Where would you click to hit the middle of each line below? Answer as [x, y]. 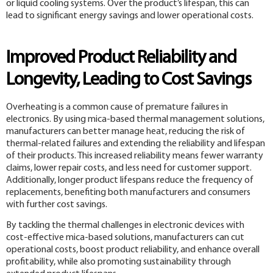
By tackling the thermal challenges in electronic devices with [125, 226]
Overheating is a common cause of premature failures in [117, 108]
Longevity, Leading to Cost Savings [129, 80]
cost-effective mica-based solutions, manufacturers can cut [125, 238]
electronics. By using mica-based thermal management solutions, [135, 120]
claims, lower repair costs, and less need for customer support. [129, 168]
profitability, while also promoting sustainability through [119, 262]
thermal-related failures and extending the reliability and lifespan [136, 144]
